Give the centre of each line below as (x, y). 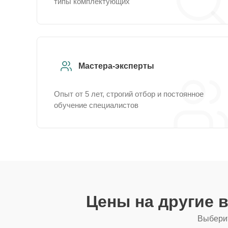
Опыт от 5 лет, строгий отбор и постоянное (129, 94)
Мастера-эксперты (116, 66)
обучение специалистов (96, 105)
